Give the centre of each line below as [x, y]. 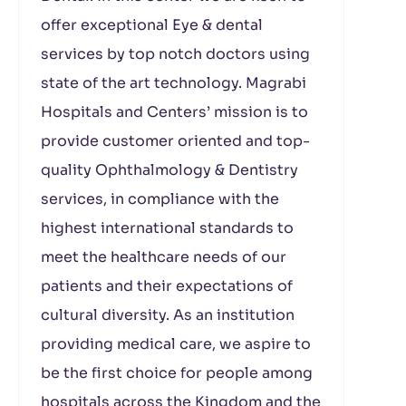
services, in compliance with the [160, 199]
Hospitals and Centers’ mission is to [174, 112]
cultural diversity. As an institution [168, 315]
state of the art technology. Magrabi [174, 83]
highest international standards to [167, 228]
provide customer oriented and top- [175, 141]
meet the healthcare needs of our [164, 257]
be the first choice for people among [177, 373]
